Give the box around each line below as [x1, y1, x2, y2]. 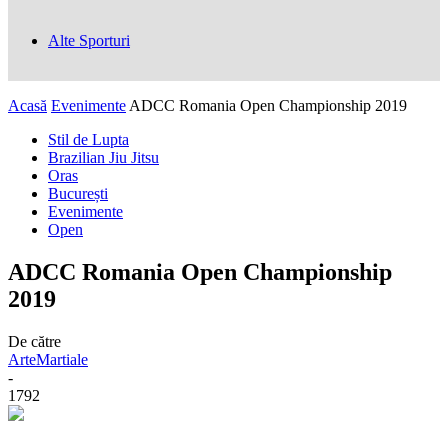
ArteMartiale [8, 350, 88, 368]
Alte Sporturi [48, 32, 130, 49]
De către [8, 332, 61, 350]
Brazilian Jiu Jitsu [48, 149, 159, 166]
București [48, 185, 108, 202]
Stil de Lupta [48, 131, 129, 148]
